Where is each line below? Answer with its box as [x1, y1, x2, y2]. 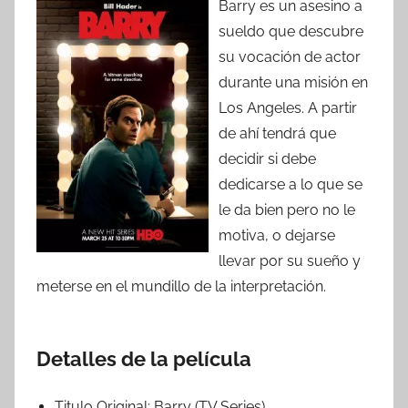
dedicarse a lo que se [219, 176, 362, 194]
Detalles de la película [36, 347, 251, 372]
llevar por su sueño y [219, 252, 361, 270]
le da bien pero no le [219, 201, 355, 219]
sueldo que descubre [219, 23, 363, 41]
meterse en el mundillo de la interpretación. [36, 278, 326, 296]
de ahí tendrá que [219, 125, 336, 143]
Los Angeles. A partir [219, 99, 357, 117]
